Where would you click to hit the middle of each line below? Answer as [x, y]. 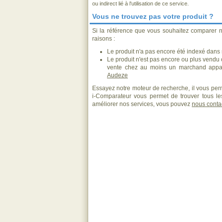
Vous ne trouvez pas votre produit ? [153, 16]
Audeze [117, 75]
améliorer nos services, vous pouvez [142, 104]
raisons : [104, 39]
